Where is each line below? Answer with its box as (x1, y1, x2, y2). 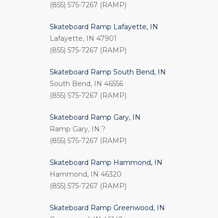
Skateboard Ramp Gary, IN (50, 113, 141, 122)
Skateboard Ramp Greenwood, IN (50, 203, 165, 213)
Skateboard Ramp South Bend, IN (50, 68, 166, 77)
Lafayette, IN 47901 (50, 34, 117, 43)
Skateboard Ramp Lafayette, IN (50, 22, 158, 32)
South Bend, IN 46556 (50, 79, 123, 89)
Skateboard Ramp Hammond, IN (50, 158, 163, 167)
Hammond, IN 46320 (50, 170, 122, 179)
